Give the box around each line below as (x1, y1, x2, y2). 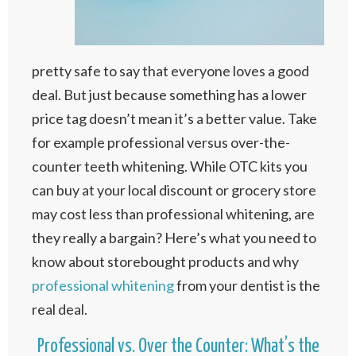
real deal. (32, 300, 87, 318)
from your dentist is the (174, 277, 320, 294)
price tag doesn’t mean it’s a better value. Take (32, 110, 317, 127)
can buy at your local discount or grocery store (32, 181, 316, 199)
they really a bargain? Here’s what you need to (32, 229, 316, 246)
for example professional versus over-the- (32, 133, 290, 151)
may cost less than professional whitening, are (32, 205, 315, 222)
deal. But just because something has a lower (32, 86, 307, 103)
